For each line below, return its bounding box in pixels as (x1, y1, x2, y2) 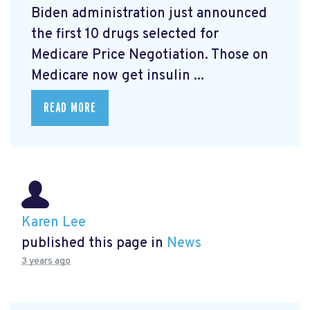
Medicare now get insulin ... (31, 67, 204, 86)
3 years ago (21, 255, 71, 268)
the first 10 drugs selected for (31, 26, 219, 44)
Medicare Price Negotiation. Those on (31, 46, 268, 65)
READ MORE (44, 101, 96, 116)
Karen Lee (21, 214, 86, 232)
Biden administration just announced (31, 5, 267, 24)
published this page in (21, 235, 167, 253)
